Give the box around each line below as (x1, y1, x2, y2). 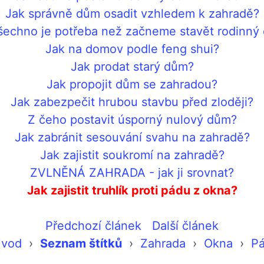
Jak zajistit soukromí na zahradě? (39, 147, 225, 162)
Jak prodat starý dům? (70, 59, 194, 74)
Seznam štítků (39, 236, 122, 250)
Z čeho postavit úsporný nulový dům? (27, 112, 237, 127)
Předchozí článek (45, 218, 141, 233)
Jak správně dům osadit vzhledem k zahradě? (5, 6, 259, 21)
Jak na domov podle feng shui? (45, 41, 219, 56)
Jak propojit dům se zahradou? (47, 77, 217, 91)
